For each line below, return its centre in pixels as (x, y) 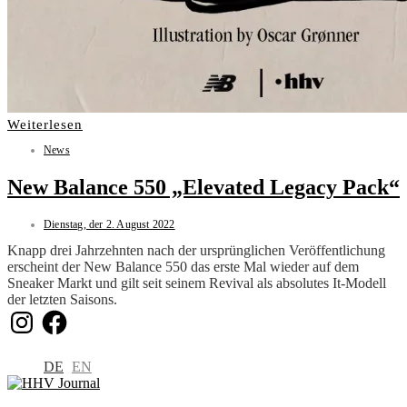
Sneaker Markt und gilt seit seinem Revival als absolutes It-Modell (197, 283)
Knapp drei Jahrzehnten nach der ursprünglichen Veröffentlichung (196, 251)
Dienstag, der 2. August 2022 (109, 225)
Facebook (67, 314)
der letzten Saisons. (62, 300)
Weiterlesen (45, 125)
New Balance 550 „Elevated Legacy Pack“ (203, 188)
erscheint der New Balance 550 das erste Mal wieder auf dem (183, 267)
